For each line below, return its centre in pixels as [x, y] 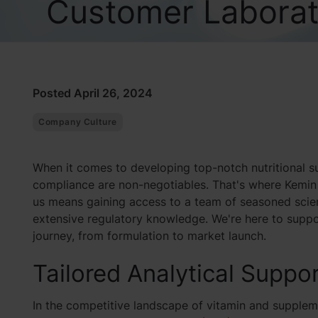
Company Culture [77, 122]
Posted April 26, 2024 [92, 93]
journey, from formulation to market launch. [149, 236]
